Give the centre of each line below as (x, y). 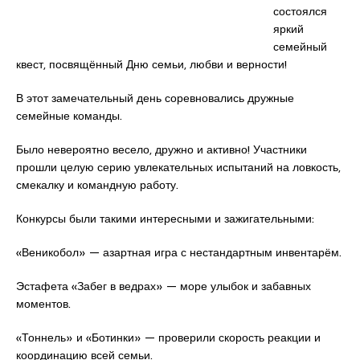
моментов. (43, 304)
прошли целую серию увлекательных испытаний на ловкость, (178, 168)
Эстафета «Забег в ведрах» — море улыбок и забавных (164, 286)
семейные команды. (69, 116)
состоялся (300, 12)
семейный (300, 47)
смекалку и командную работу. (97, 185)
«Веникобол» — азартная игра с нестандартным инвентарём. (179, 253)
